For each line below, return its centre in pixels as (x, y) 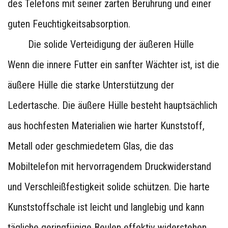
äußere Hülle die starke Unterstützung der (91, 85)
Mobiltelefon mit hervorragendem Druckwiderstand (109, 166)
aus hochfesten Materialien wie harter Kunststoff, (106, 126)
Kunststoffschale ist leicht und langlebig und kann (106, 207)
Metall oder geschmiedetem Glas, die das (91, 146)
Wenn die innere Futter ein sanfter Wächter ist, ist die (113, 65)
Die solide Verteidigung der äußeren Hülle (111, 44)
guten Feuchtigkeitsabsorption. (69, 24)
